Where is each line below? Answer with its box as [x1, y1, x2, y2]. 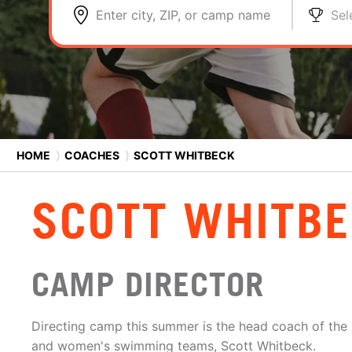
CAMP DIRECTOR [31, 265, 264, 304]
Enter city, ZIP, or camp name [96, 7, 270, 23]
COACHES [64, 148, 119, 162]
